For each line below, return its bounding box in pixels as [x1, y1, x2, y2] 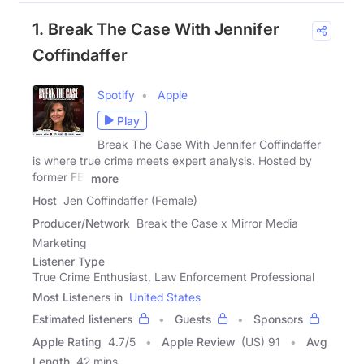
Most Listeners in [32, 290, 123, 305]
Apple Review [162, 335, 235, 349]
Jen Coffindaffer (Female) [63, 193, 197, 208]
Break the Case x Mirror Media [136, 216, 298, 231]
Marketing [32, 236, 86, 250]
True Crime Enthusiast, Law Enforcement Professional [32, 270, 314, 284]
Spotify [97, 88, 135, 102]
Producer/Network [32, 216, 130, 231]
